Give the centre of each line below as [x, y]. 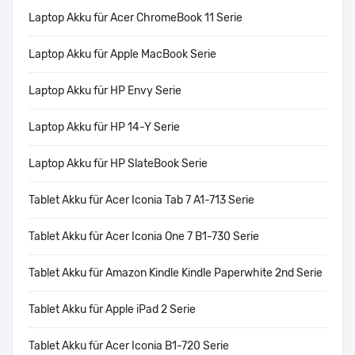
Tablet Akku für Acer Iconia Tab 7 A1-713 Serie [141, 200]
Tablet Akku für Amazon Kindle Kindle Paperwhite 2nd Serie [176, 273]
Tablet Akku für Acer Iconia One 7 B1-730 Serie [144, 237]
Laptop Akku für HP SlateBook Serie [118, 164]
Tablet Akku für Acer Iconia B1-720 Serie [129, 346]
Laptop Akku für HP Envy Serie [105, 91]
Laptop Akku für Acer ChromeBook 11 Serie [136, 18]
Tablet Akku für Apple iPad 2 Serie [112, 310]
